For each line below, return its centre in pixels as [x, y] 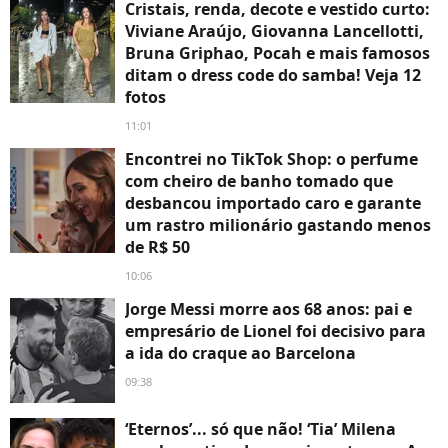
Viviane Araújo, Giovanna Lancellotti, [274, 31]
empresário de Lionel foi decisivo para [275, 331]
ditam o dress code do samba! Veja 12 [273, 75]
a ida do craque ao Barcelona [240, 353]
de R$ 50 [157, 247]
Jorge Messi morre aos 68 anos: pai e [268, 309]
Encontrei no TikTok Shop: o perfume [271, 159]
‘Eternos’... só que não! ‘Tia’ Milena [260, 429]
